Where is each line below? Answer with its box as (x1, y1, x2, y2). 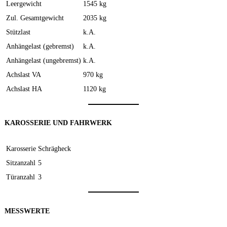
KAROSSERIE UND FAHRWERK (5, 119, 112, 127)
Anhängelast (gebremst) (6, 42, 74, 51)
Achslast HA (6, 85, 42, 93)
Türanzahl (6, 172, 35, 181)
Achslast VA (6, 70, 41, 79)
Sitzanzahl (6, 158, 35, 167)
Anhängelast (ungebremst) (6, 56, 81, 65)
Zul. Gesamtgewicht (6, 14, 64, 22)
